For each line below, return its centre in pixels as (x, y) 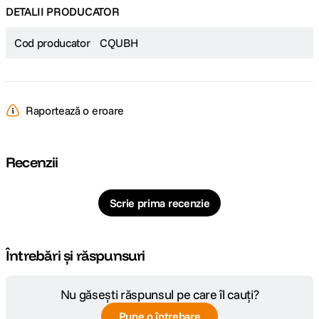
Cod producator (52, 43)
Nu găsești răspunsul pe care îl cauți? (159, 294)
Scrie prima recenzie (159, 203)
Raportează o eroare (75, 110)
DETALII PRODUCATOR (63, 11)
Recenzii (32, 162)
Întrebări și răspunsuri (75, 255)
